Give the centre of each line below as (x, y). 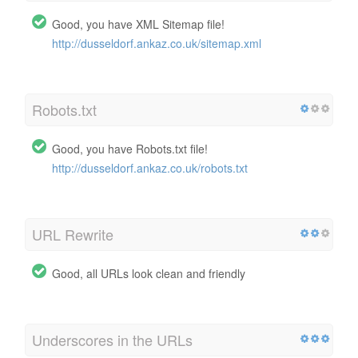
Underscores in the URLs (112, 339)
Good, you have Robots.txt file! (130, 148)
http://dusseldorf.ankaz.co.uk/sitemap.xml (157, 43)
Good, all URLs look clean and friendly (149, 273)
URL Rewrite (73, 234)
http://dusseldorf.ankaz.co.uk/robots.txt (150, 167)
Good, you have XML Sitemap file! (138, 24)
